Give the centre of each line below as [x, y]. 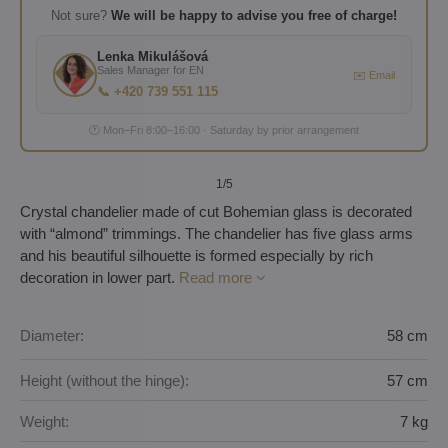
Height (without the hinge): [104, 380]
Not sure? [81, 15]
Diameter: [52, 335]
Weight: [44, 421]
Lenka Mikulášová [152, 56]
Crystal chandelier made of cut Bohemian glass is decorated [216, 211]
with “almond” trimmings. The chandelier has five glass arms [216, 233]
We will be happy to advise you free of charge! [254, 15]
